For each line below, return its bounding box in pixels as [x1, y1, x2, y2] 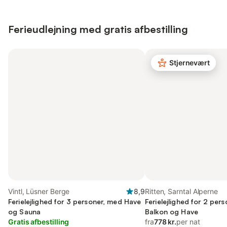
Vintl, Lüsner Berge [8, 187, 70, 196]
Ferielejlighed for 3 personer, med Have [8, 197, 141, 206]
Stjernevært [169, 58, 210, 67]
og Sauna [8, 207, 41, 216]
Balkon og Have [145, 207, 198, 216]
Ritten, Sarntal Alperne [145, 187, 218, 196]
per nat [176, 217, 200, 226]
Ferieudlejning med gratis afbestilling [8, 23, 188, 35]
